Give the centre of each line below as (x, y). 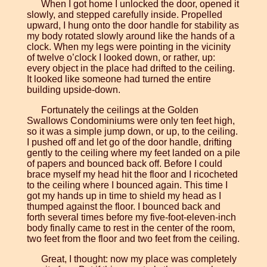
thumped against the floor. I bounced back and (123, 207)
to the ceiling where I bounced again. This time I (127, 185)
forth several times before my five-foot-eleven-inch (131, 218)
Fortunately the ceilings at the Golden (119, 110)
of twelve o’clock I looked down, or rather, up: (121, 58)
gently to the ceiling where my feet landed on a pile (133, 153)
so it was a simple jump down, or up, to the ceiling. (132, 132)
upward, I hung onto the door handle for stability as (133, 26)
